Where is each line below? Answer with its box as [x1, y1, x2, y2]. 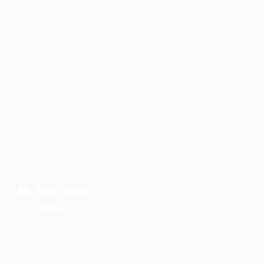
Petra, [37, 202, 62, 214]
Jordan [37, 218, 65, 231]
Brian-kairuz [37, 185, 90, 198]
